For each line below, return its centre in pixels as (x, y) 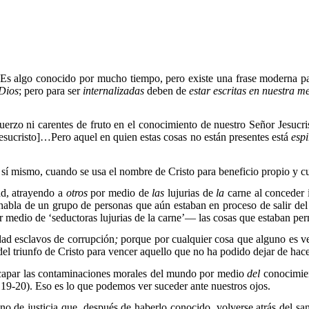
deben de (166, 90)
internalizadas (113, 90)
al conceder (279, 192)
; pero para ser (50, 90)
